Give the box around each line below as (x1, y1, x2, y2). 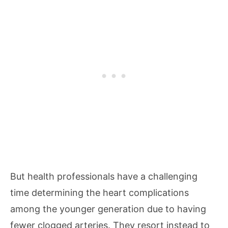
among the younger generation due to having (10, 204, 206, 214)
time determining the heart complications (10, 187, 189, 198)
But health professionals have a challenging (10, 171, 197, 182)
